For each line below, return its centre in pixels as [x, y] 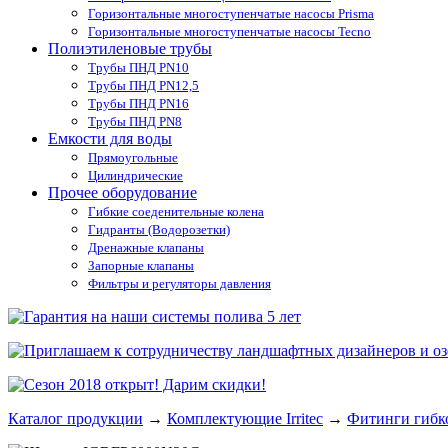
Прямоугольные [133, 158]
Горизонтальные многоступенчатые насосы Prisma [231, 14]
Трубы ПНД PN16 [138, 104]
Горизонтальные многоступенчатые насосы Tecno [229, 32]
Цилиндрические [135, 176]
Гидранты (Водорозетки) [159, 230]
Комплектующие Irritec [245, 419]
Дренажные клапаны [146, 248]
